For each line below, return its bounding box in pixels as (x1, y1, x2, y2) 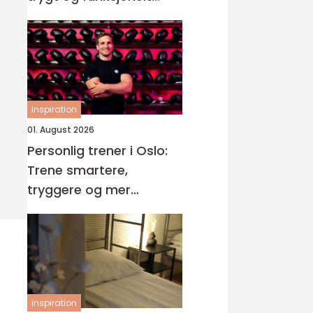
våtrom (27, 7, 74, 24)
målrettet (27, 201, 88, 218)
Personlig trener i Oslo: (27, 142, 168, 159)
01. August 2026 (27, 124, 94, 136)
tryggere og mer (27, 181, 131, 198)
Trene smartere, (27, 161, 128, 179)
